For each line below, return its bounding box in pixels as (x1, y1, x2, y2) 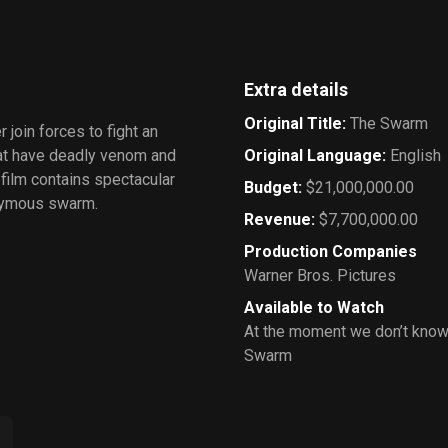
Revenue (244, 210, 311, 229)
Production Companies (244, 242, 417, 261)
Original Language (244, 146, 382, 165)
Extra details (244, 79, 348, 100)
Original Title (244, 114, 342, 133)
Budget (244, 178, 298, 197)
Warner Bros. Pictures (244, 266, 396, 285)
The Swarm (350, 114, 428, 133)
